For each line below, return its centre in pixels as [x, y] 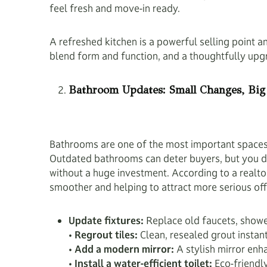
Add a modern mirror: [124, 249]
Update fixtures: [106, 221]
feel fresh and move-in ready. [115, 8]
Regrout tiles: [106, 235]
